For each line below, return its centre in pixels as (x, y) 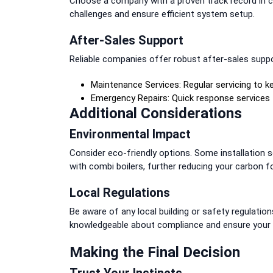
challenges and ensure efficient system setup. (162, 14)
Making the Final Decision (155, 252)
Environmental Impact (130, 134)
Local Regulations (120, 192)
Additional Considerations (156, 113)
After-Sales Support (126, 40)
